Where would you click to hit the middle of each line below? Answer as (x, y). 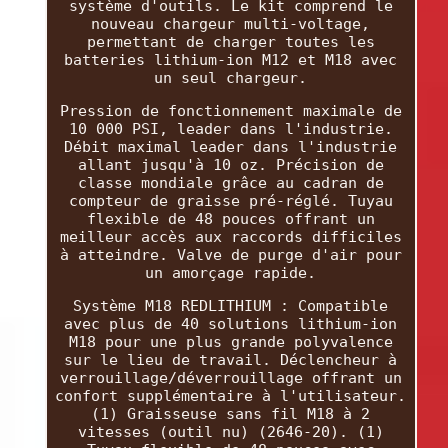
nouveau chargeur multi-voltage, (231, 23)
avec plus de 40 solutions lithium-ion (231, 323)
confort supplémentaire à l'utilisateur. (231, 395)
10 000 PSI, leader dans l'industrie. (230, 128)
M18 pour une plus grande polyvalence (230, 341)
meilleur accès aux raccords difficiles (230, 236)
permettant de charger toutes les (230, 41)
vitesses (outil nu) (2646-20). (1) (230, 431)
